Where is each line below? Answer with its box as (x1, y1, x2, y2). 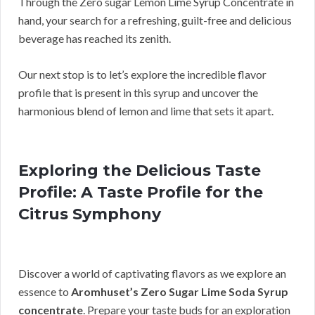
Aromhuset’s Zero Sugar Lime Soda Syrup (71, 285, 288, 299)
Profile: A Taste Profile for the (18, 183, 263, 202)
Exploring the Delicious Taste (18, 161, 261, 181)
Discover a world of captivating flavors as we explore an (18, 266, 286, 281)
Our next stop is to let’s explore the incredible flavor (18, 67, 266, 82)
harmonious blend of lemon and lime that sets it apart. (18, 104, 274, 118)
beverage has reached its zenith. (18, 32, 171, 46)
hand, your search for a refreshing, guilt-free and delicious (18, 13, 292, 27)
